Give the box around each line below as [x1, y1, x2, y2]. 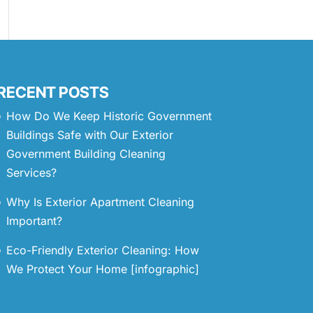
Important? [6, 214, 62, 228]
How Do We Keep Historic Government [6, 109, 212, 123]
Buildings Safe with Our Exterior [6, 128, 173, 142]
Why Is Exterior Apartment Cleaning [6, 195, 194, 209]
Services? [6, 166, 57, 180]
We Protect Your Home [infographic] [6, 262, 199, 276]
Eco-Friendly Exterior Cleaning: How [6, 243, 199, 257]
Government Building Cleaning [6, 147, 166, 161]
